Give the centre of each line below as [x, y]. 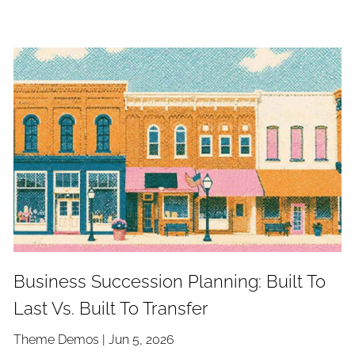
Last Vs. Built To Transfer [111, 309]
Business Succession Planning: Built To [170, 282]
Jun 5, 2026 [142, 340]
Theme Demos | [61, 340]
